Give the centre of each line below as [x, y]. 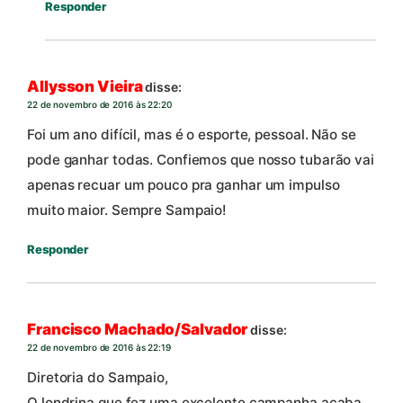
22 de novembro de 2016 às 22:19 [99, 348]
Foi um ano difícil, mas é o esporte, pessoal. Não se [192, 135]
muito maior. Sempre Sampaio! [127, 210]
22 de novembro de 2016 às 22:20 [99, 105]
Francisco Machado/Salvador [138, 330]
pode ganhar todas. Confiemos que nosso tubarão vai [201, 160]
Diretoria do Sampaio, [98, 378]
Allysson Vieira [85, 87]
